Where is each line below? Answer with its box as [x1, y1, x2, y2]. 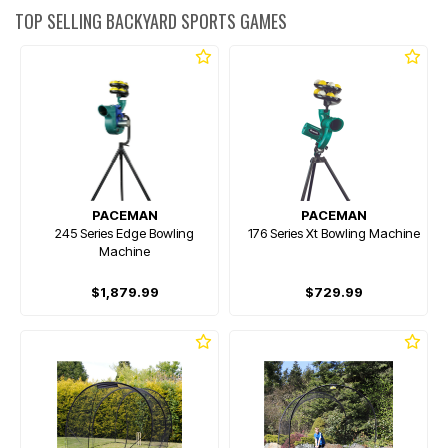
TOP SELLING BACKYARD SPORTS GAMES [15, 8, 287, 34]
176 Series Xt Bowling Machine [247, 225, 420, 241]
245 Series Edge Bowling [55, 225, 194, 241]
